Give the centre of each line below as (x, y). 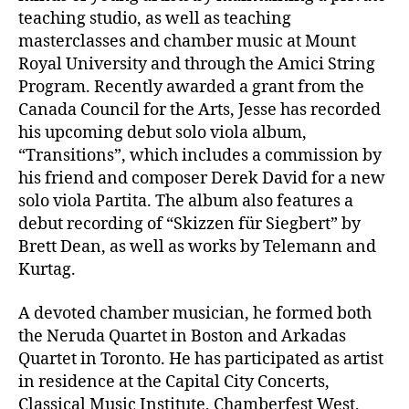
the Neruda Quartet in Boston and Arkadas (182, 336)
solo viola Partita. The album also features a (186, 202)
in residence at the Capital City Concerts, (174, 382)
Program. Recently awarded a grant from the (191, 88)
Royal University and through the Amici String (197, 65)
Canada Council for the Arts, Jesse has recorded (199, 110)
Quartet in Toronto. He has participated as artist (201, 359)
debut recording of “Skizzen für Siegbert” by (189, 225)
